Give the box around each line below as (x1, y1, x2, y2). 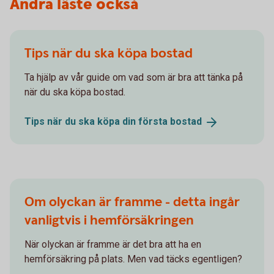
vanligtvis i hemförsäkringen (24, 211, 194, 229)
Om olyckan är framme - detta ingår (24, 193, 240, 211)
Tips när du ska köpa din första (24, 115, 170, 127)
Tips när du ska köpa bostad (24, 44, 193, 62)
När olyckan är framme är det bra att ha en (24, 238, 201, 250)
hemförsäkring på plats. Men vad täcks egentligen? (24, 253, 242, 265)
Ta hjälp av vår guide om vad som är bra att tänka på (24, 71, 243, 83)
